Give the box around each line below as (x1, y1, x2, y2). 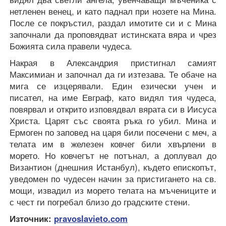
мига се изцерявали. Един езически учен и (10, 80, 216, 92)
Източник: (10, 212, 54, 225)
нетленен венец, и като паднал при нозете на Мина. (10, 5, 216, 18)
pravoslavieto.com (54, 212, 128, 225)
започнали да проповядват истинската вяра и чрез (10, 28, 216, 41)
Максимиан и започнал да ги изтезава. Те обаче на (10, 68, 216, 81)
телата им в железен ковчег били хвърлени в (10, 138, 216, 150)
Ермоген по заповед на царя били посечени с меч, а (10, 126, 216, 139)
